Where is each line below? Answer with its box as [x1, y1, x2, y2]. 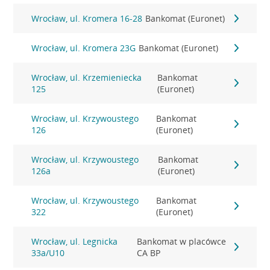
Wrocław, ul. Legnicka [31, 236, 118, 247]
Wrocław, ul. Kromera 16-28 [31, 13, 143, 24]
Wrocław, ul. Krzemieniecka [31, 72, 142, 83]
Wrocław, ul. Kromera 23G [31, 42, 136, 54]
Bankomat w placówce [137, 236, 227, 247]
